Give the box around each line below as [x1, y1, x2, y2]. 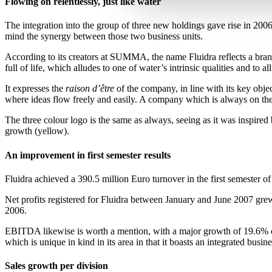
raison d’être [66, 83, 117, 94]
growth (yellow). [5, 126, 72, 137]
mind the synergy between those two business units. [5, 31, 203, 42]
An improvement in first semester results [5, 149, 171, 160]
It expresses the [5, 83, 66, 94]
